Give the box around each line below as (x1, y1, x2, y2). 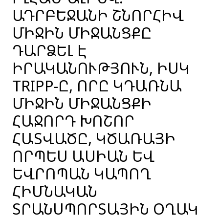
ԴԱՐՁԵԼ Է (12, 40, 87, 61)
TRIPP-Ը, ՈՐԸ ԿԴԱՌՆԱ (12, 75, 182, 96)
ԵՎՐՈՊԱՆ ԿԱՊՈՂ (12, 163, 151, 184)
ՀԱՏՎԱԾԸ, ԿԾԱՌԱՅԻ (12, 128, 175, 149)
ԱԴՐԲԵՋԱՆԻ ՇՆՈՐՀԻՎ (12, 5, 184, 25)
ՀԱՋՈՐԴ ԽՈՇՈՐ (12, 110, 134, 131)
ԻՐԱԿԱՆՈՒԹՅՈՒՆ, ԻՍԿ (12, 58, 190, 78)
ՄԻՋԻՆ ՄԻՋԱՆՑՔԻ (12, 93, 152, 113)
